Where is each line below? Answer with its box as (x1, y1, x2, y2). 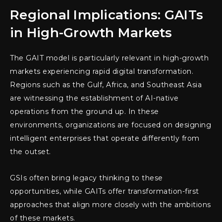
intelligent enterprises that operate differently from (10, 134, 200, 143)
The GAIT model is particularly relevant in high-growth (10, 54, 209, 62)
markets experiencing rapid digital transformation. (10, 67, 193, 76)
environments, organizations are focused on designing (10, 120, 211, 129)
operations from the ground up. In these (10, 107, 159, 116)
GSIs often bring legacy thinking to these (10, 173, 163, 182)
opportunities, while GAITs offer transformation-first (10, 187, 199, 196)
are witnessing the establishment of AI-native (10, 94, 179, 103)
